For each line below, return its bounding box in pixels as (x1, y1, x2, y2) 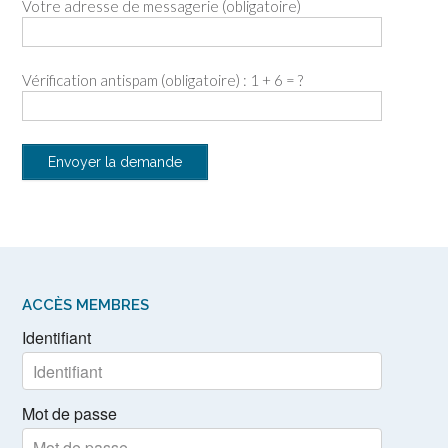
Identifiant (22, 326, 91, 350)
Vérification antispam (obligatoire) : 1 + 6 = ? (22, 71, 303, 90)
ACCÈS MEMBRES (22, 296, 149, 315)
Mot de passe (22, 402, 117, 426)
